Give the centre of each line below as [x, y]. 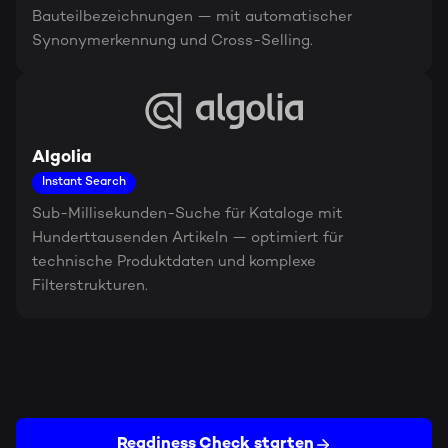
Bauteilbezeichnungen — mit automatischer [192, 17]
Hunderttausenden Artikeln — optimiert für [187, 238]
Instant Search [84, 182]
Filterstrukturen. [90, 286]
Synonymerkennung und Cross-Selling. [172, 41]
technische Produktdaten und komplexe [174, 262]
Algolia [62, 158]
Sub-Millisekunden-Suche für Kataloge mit [187, 214]
